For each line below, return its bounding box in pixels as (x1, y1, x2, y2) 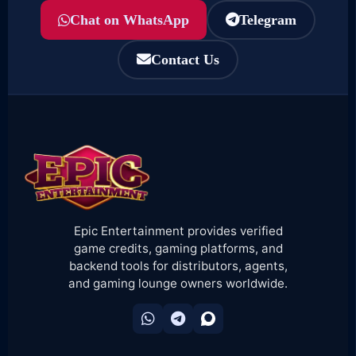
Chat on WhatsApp (70, 11, 189, 28)
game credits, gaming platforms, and (73, 240, 283, 256)
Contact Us (151, 52, 219, 68)
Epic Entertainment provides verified (73, 222, 283, 238)
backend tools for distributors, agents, (68, 257, 288, 273)
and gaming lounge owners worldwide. (68, 275, 288, 291)
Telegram (239, 12, 296, 29)
